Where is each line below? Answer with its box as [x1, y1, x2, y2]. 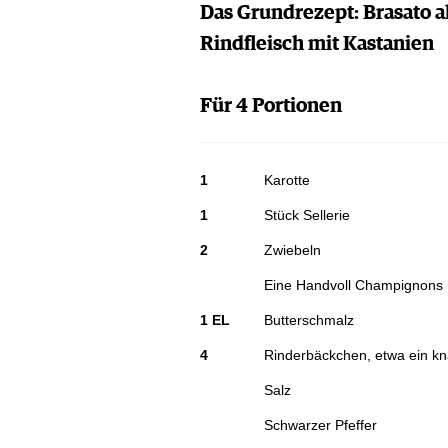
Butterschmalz [263, 312, 354, 329]
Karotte [263, 172, 310, 189]
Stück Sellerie [263, 207, 350, 224]
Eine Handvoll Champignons [263, 277, 443, 294]
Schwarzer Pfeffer [263, 417, 377, 434]
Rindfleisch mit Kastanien [199, 34, 434, 55]
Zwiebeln [263, 242, 321, 259]
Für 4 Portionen [199, 96, 342, 117]
